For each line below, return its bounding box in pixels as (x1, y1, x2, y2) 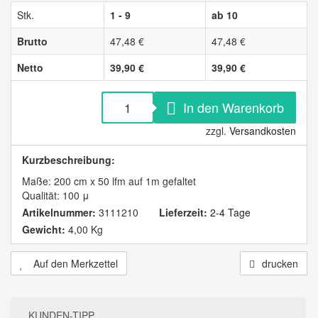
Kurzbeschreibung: (22, 153, 115, 167)
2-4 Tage (210, 205, 251, 219)
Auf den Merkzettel (31, 256, 118, 270)
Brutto (17, 34, 48, 48)
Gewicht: (22, 222, 65, 236)
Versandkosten (229, 124, 296, 138)
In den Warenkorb (183, 98, 284, 116)
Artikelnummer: (22, 205, 96, 219)
